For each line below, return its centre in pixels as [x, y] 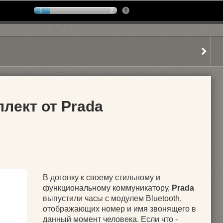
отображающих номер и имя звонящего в [119, 209]
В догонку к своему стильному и [102, 177]
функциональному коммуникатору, [107, 188]
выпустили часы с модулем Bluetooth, [112, 198]
